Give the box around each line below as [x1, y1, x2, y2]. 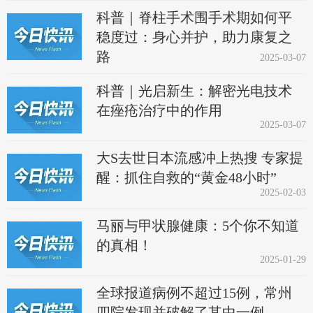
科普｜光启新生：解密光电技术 [96, 82, 293, 99]
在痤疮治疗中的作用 [96, 102, 223, 118]
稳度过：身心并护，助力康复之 [96, 29, 293, 45]
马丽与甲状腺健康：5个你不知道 [96, 217, 300, 233]
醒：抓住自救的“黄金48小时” [96, 170, 277, 186]
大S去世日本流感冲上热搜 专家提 [96, 150, 304, 166]
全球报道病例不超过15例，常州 [96, 284, 293, 300]
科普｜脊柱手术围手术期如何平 [96, 9, 293, 25]
